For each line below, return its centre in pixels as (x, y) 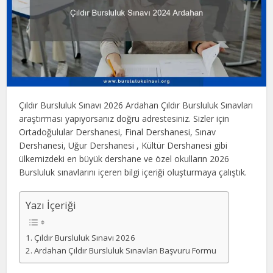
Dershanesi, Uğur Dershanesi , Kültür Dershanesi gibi (123, 146)
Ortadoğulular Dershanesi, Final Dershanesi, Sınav (118, 132)
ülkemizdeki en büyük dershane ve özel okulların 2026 (124, 159)
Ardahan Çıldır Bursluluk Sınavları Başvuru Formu (125, 250)
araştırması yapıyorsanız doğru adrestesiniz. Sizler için (124, 119)
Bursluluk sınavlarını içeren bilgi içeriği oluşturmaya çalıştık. (133, 172)
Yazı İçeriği (51, 205)
